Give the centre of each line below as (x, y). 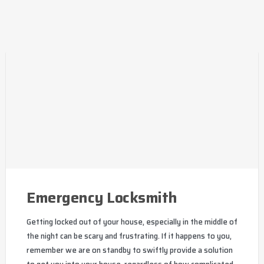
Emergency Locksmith (102, 198)
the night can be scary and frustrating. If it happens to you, (129, 236)
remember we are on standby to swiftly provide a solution (130, 250)
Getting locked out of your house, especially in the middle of (132, 222)
